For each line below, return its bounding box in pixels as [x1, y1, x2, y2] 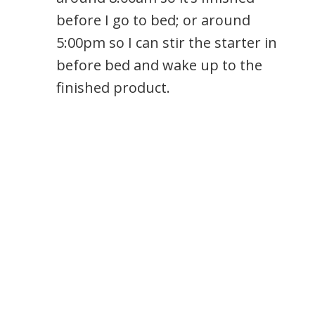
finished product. [56, 77, 170, 97]
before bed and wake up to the [56, 55, 262, 75]
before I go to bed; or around [56, 10, 250, 30]
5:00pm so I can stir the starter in [56, 32, 277, 52]
